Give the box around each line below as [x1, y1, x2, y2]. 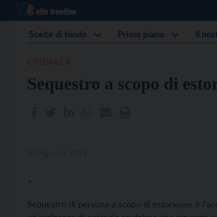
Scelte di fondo [29, 29, 87, 39]
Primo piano [118, 29, 164, 39]
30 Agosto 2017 [27, 147, 87, 158]
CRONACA [27, 56, 71, 67]
